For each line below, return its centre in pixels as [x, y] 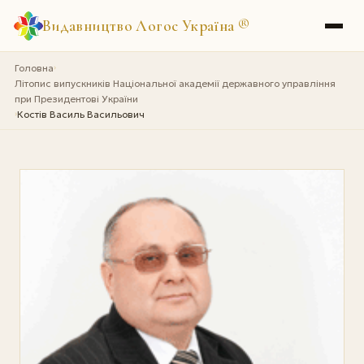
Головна [34, 67]
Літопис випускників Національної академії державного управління [175, 83]
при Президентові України [76, 98]
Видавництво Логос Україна [140, 25]
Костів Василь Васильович [80, 114]
